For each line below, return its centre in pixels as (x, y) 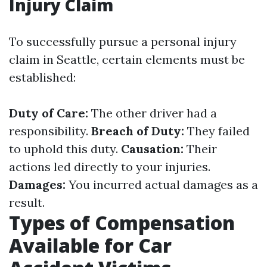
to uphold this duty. (65, 149)
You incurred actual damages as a (162, 184)
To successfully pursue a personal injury (123, 41)
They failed (217, 131)
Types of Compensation (122, 223)
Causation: (152, 149)
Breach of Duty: (138, 131)
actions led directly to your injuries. (110, 167)
